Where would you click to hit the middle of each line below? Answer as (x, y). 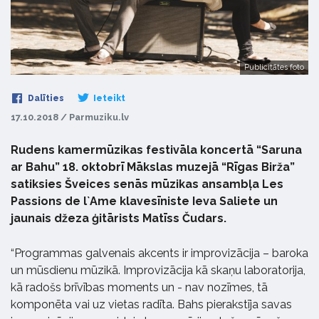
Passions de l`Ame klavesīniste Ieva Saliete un (144, 201)
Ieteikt (108, 98)
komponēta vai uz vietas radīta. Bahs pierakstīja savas (151, 304)
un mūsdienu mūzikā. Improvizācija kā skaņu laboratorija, (158, 270)
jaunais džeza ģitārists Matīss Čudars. (119, 218)
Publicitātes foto (274, 67)
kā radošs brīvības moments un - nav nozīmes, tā (139, 287)
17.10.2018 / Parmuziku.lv (70, 117)
